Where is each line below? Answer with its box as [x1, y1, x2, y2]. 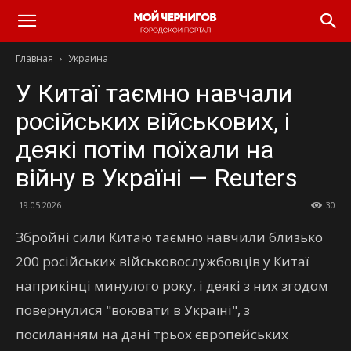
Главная [16, 52, 53, 65]
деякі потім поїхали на [16, 135, 273, 165]
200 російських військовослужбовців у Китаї [16, 252, 309, 270]
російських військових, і [16, 107, 290, 136]
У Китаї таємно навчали [16, 78, 292, 108]
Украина [68, 52, 108, 65]
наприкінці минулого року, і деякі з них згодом [16, 277, 328, 295]
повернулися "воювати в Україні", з [16, 301, 250, 319]
